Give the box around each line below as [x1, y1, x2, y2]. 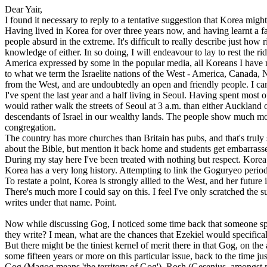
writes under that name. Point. [5, 197, 117, 207]
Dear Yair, [5, 4, 42, 14]
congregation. [5, 122, 56, 132]
